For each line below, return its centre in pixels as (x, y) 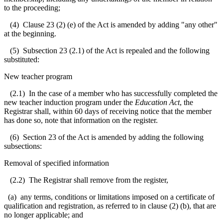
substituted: (22, 59)
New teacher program (38, 76)
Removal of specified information (56, 163)
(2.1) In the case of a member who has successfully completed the (111, 93)
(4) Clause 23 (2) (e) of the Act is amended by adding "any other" (111, 24)
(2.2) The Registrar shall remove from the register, (86, 180)
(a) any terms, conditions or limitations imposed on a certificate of (109, 197)
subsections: (23, 146)
